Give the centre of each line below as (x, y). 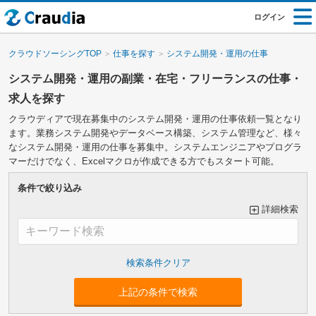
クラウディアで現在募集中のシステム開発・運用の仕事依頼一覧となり (155, 119)
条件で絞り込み (49, 188)
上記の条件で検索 (158, 292)
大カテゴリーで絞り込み (68, 274)
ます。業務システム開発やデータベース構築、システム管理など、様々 (155, 133)
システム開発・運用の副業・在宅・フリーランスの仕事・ (155, 78)
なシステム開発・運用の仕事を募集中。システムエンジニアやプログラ (155, 147)
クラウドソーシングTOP (55, 53)
